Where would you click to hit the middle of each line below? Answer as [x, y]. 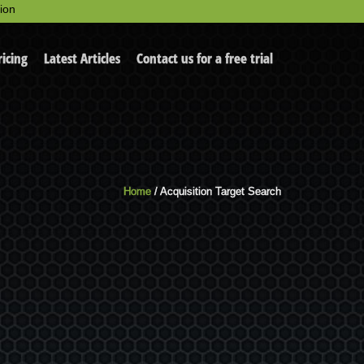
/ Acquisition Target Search [216, 191]
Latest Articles [82, 58]
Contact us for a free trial [205, 58]
